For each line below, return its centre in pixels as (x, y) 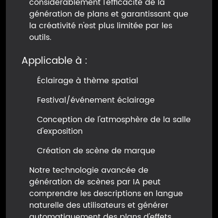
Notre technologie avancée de (89, 170)
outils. (40, 37)
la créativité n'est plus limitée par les (101, 26)
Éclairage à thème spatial (88, 81)
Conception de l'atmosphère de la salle (114, 120)
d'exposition (60, 131)
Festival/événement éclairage (96, 100)
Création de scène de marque (96, 151)
